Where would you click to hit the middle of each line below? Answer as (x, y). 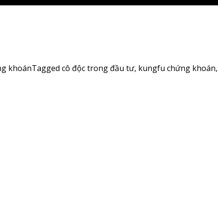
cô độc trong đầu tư (98, 68)
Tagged (47, 68)
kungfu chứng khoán (177, 68)
